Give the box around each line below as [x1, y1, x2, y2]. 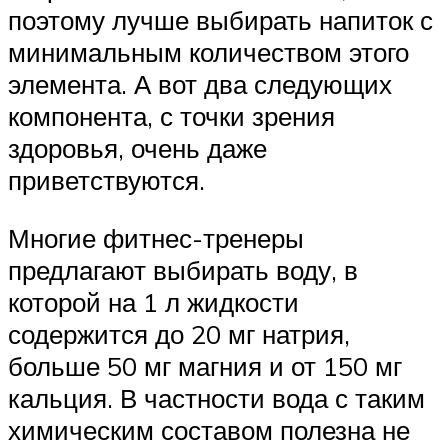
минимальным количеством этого [8, 35, 409, 68]
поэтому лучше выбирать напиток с [8, 3, 433, 36]
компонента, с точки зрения [8, 99, 335, 132]
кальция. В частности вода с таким [8, 381, 425, 414]
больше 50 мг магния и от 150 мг [8, 349, 402, 382]
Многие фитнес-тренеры [8, 221, 304, 254]
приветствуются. [8, 163, 205, 196]
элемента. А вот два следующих [8, 67, 392, 100]
